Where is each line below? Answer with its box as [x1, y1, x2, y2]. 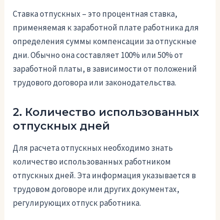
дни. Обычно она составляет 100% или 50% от [13, 49, 184, 60]
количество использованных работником [13, 156, 171, 167]
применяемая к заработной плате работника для [13, 22, 199, 33]
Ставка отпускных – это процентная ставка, [13, 8, 178, 19]
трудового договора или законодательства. [13, 77, 177, 88]
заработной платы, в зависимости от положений [13, 63, 197, 74]
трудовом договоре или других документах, [13, 184, 180, 195]
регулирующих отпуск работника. [13, 197, 141, 209]
